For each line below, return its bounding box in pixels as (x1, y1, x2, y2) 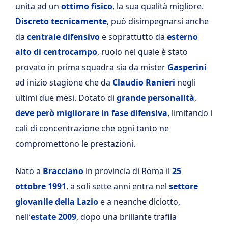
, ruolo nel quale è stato (97, 46, 188, 58)
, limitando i (167, 107, 212, 119)
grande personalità (117, 92, 194, 103)
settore (167, 181, 198, 192)
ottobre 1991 (15, 181, 66, 192)
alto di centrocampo (15, 46, 97, 58)
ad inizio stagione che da (15, 77, 112, 88)
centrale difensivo (27, 31, 100, 42)
